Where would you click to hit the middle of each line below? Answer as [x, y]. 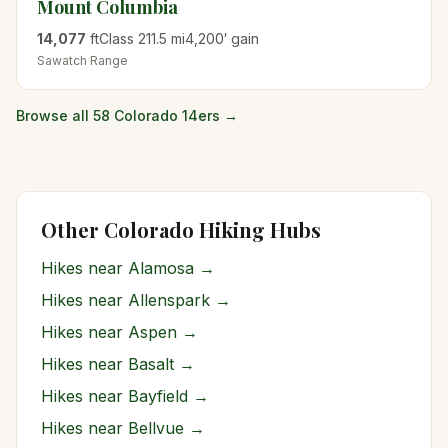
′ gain [241, 38]
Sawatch [62, 60]
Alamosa [161, 268]
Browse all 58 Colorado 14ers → [127, 115]
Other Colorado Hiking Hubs [181, 229]
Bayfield [158, 396]
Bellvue [156, 428]
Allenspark [169, 300]
